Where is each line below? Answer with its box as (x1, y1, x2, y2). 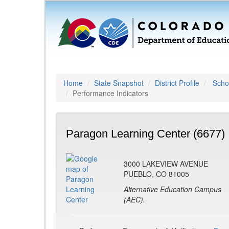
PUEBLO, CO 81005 (124, 169, 189, 179)
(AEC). (124, 194, 145, 204)
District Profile (155, 78, 199, 88)
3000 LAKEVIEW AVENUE (124, 158, 208, 169)
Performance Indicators (73, 88, 148, 98)
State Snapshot (94, 78, 144, 88)
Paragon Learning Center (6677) (66, 127, 225, 140)
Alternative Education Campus (124, 184, 221, 194)
